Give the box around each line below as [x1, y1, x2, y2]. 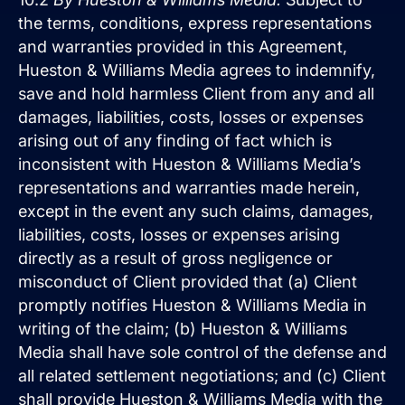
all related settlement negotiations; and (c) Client [18, 365, 386, 385]
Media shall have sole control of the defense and [18, 342, 387, 362]
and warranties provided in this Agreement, [18, 36, 347, 56]
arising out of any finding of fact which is [18, 130, 332, 150]
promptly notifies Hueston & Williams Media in [18, 295, 367, 315]
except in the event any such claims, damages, [18, 201, 373, 221]
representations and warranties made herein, [18, 177, 360, 197]
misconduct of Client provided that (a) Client [18, 271, 357, 291]
